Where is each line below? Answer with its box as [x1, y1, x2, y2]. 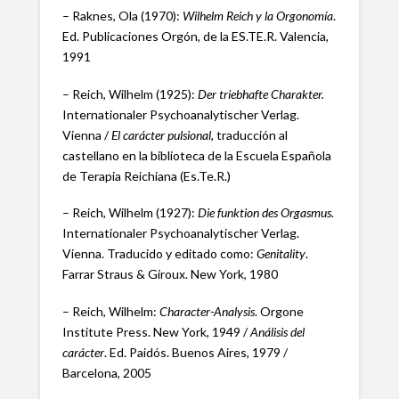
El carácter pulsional [110, 126, 211, 142]
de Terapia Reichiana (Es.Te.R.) [61, 167, 231, 183]
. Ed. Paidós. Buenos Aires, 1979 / [103, 344, 288, 360]
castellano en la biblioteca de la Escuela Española [61, 147, 331, 163]
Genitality [256, 246, 305, 262]
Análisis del [247, 323, 305, 339]
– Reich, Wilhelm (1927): [61, 205, 198, 221]
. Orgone [254, 303, 304, 319]
